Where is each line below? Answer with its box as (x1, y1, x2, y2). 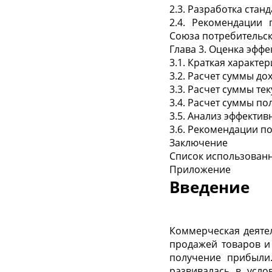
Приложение (169, 163, 231, 176)
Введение (169, 176, 250, 198)
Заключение (169, 136, 228, 149)
